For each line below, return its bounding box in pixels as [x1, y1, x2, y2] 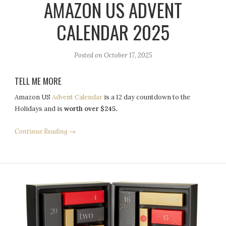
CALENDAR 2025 [56, 18, 169, 46]
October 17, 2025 [103, 51, 152, 60]
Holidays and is [15, 104, 65, 114]
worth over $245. [64, 104, 118, 114]
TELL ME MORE [15, 74, 62, 87]
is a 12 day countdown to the [102, 93, 191, 102]
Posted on [74, 51, 104, 60]
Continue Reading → [15, 127, 76, 136]
